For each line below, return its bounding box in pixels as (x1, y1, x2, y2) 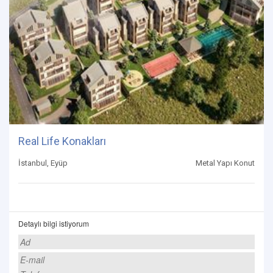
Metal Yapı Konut (196, 158, 255, 168)
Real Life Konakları (18, 135, 106, 148)
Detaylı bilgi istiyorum (18, 218, 89, 229)
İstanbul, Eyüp (18, 158, 68, 168)
